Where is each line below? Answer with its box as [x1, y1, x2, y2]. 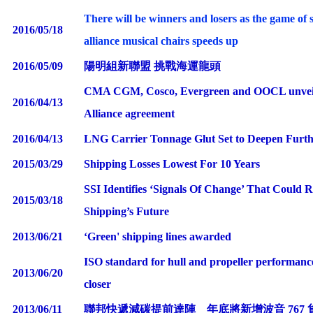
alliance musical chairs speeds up [84, 34, 238, 47]
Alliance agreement [84, 107, 175, 119]
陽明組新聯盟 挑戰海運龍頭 [84, 59, 221, 72]
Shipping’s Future [84, 205, 169, 217]
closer [84, 277, 111, 290]
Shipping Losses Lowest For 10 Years [84, 157, 260, 170]
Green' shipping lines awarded [87, 230, 231, 242]
